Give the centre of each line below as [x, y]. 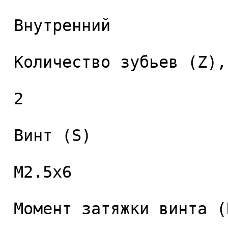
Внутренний [9, 25]
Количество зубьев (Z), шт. [9, 62]
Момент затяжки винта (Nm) [9, 209]
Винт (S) [9, 135]
